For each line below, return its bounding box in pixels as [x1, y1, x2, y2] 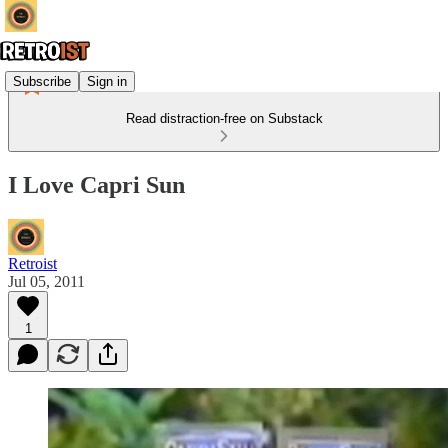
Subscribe [13, 73, 71, 89]
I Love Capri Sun [8, 171, 185, 198]
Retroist [8, 254, 57, 272]
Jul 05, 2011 [8, 272, 85, 290]
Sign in [87, 73, 127, 89]
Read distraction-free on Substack [125, 111, 323, 126]
